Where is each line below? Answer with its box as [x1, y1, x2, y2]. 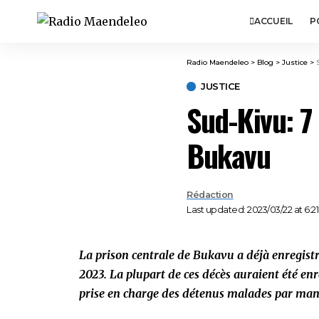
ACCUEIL [253, 16, 293, 26]
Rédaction [187, 189, 234, 200]
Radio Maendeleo [187, 58, 249, 67]
